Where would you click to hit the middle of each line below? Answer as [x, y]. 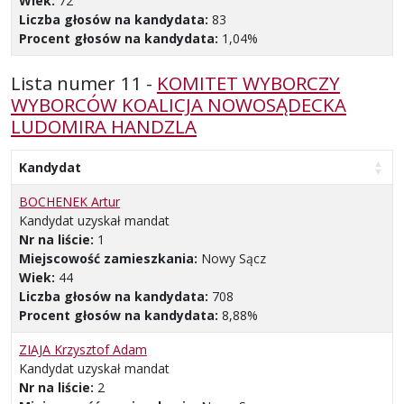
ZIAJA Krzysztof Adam [83, 349]
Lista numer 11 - [84, 83]
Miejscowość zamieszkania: [110, 258]
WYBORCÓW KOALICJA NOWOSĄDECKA [179, 104]
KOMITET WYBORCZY [248, 83]
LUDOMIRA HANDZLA [104, 126]
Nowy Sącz [234, 258]
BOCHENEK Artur [69, 201]
